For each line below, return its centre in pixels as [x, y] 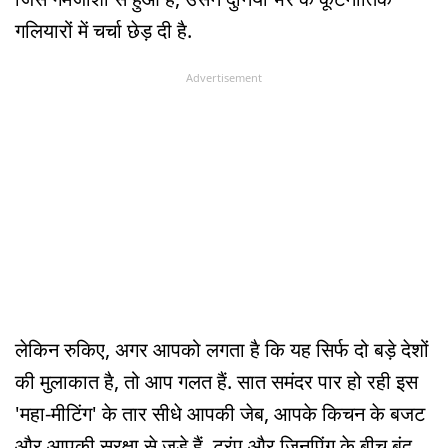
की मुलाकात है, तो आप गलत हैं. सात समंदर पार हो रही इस [216, 382]
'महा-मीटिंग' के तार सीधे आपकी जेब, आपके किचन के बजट [220, 414]
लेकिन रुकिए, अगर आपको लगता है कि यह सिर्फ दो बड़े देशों [222, 350]
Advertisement [224, 77]
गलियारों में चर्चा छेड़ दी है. [103, 30]
